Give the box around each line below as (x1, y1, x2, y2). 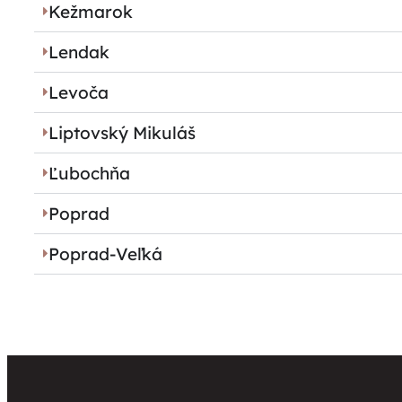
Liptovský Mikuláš (48, 121, 196, 144)
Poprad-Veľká (48, 242, 162, 265)
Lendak (48, 40, 109, 63)
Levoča (48, 81, 109, 103)
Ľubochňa (48, 162, 130, 184)
